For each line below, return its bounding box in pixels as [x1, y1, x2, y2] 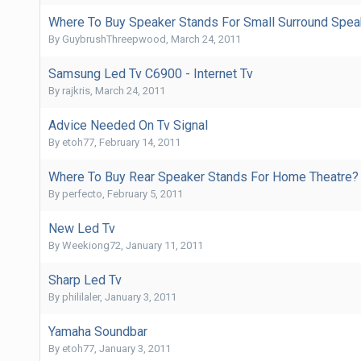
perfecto [61, 187, 102, 200]
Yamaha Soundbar [48, 323, 147, 339]
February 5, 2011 [106, 187, 183, 200]
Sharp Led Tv [48, 272, 122, 288]
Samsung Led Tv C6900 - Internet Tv [48, 65, 253, 81]
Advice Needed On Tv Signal [48, 117, 208, 133]
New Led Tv [48, 220, 115, 236]
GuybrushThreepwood [61, 32, 166, 45]
